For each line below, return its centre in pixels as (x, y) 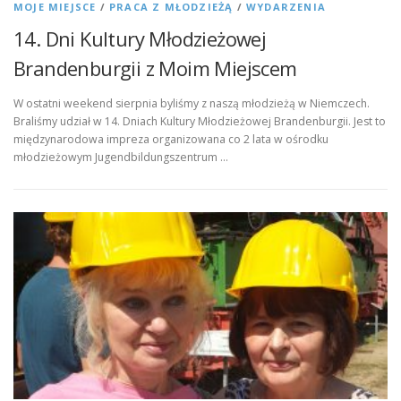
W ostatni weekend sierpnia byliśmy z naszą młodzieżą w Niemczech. (192, 104)
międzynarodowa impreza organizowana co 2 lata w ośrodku (171, 140)
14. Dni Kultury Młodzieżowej (140, 38)
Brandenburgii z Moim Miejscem (155, 68)
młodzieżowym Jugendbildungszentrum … (121, 158)
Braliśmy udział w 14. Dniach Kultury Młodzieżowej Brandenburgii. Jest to (200, 122)
